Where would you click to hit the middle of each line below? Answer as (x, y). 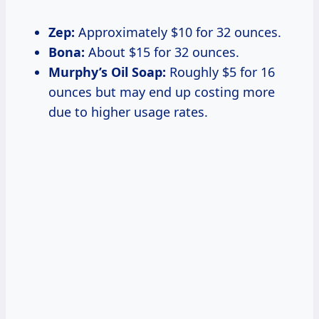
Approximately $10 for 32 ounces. (178, 32)
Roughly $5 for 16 (220, 72)
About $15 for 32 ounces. (162, 52)
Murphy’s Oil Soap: (107, 72)
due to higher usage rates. (128, 111)
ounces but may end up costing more (162, 91)
